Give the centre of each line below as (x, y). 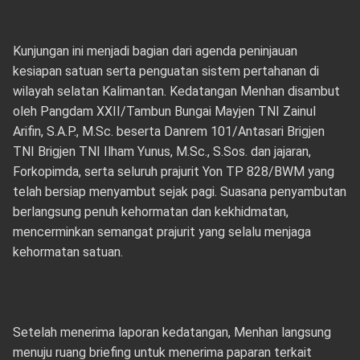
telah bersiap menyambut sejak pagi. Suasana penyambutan (179, 191)
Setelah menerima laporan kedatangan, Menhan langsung (172, 332)
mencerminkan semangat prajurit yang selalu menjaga (162, 231)
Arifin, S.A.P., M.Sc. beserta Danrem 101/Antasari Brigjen (168, 131)
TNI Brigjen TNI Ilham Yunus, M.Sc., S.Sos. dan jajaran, (162, 151)
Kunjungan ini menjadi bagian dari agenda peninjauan (155, 51)
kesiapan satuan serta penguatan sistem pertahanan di (166, 71)
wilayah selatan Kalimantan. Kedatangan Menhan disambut (176, 91)
